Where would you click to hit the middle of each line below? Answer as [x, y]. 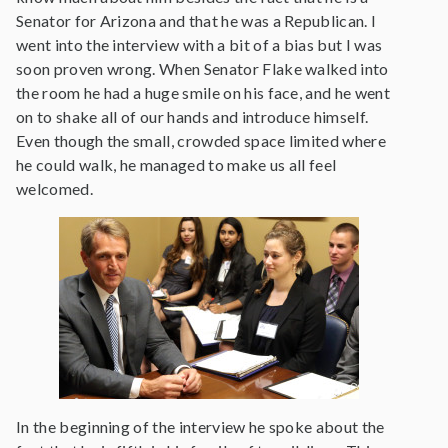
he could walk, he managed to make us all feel [176, 164]
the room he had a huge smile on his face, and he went [203, 92]
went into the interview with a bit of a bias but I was [199, 44]
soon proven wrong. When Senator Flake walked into [202, 68]
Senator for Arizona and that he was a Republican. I [196, 20]
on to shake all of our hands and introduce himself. [192, 116]
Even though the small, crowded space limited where [201, 140]
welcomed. [54, 188]
